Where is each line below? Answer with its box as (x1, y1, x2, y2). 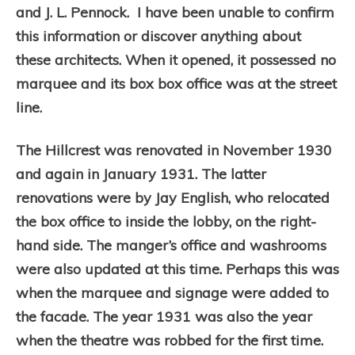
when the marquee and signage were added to (16, 284, 329, 302)
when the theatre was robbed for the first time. (16, 331, 323, 349)
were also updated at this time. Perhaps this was (16, 260, 339, 278)
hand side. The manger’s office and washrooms (16, 236, 326, 254)
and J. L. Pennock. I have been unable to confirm (16, 3, 334, 21)
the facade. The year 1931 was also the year (16, 307, 312, 326)
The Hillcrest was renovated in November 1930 (16, 141, 332, 159)
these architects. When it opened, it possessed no (16, 51, 336, 69)
